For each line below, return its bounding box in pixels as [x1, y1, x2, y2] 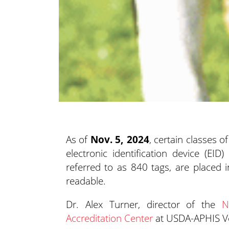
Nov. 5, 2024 [90, 132, 149, 147]
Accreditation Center [65, 211, 153, 225]
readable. [65, 174, 106, 188]
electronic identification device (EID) [65, 146, 224, 161]
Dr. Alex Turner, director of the [65, 197, 222, 212]
